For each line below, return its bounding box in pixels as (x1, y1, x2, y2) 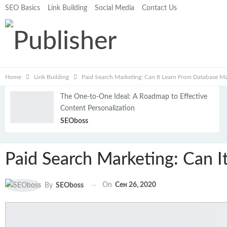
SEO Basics (5, 5, 40, 12)
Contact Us (142, 5, 177, 12)
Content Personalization (60, 104, 135, 112)
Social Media (95, 5, 134, 12)
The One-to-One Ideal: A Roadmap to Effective (60, 93, 207, 100)
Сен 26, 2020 (115, 181, 156, 189)
